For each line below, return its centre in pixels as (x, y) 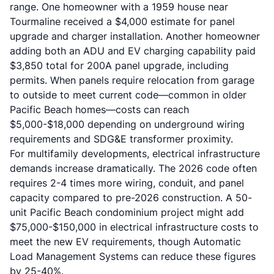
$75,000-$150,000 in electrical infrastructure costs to (134, 227)
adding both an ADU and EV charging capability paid (133, 51)
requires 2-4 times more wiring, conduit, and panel (127, 183)
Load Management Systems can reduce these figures (133, 256)
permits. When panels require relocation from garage (132, 80)
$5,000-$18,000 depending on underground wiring (127, 124)
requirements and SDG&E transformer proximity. (121, 139)
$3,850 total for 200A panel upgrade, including (119, 65)
